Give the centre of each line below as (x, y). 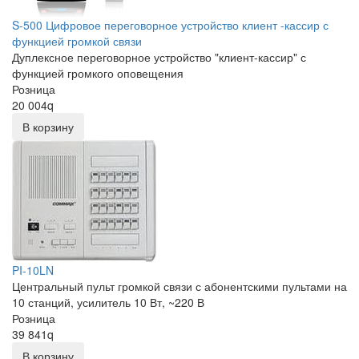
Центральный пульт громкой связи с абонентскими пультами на (179, 286)
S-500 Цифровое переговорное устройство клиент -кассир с (170, 25)
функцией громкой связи (77, 41)
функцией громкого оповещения (98, 73)
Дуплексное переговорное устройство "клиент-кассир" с (159, 57)
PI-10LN (33, 270)
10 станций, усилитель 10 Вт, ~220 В (108, 303)
